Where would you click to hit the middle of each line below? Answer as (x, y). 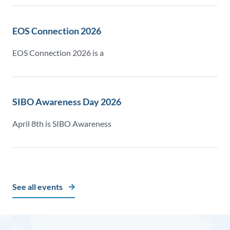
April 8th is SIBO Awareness (62, 124)
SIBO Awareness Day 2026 (67, 102)
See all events (37, 187)
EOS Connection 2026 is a (58, 53)
